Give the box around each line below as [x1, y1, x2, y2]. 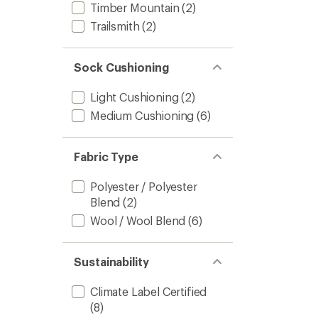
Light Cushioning [90, 90, 179, 104]
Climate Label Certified [90, 285, 207, 298]
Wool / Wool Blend [90, 214, 186, 227]
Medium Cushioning [90, 109, 194, 122]
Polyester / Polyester [90, 180, 197, 193]
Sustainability [74, 255, 149, 268]
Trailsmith [90, 19, 140, 33]
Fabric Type [74, 150, 139, 163]
